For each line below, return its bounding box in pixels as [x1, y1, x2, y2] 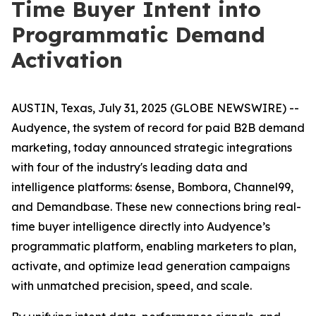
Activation [11, 47, 123, 73]
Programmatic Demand [11, 21, 265, 48]
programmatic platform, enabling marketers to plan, [11, 239, 296, 253]
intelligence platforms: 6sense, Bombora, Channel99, [11, 180, 293, 194]
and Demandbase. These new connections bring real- [11, 200, 301, 214]
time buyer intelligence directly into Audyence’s [11, 219, 270, 233]
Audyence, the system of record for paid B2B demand [11, 121, 305, 135]
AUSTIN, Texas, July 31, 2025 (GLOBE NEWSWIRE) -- [11, 101, 299, 115]
